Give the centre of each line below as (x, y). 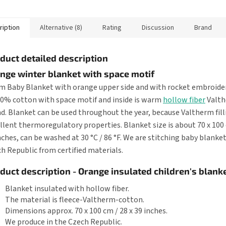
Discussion (158, 28)
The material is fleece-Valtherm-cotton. (75, 200)
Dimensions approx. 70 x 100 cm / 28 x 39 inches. (86, 211)
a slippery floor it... (114, 7)
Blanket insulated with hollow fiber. (67, 189)
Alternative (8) (61, 28)
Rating (112, 28)
